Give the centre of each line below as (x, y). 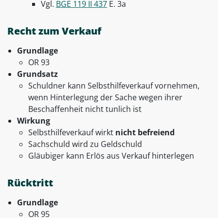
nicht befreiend (145, 133)
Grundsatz (37, 74)
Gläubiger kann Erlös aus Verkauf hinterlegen (111, 156)
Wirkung (34, 121)
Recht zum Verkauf (54, 31)
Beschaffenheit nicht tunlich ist (85, 109)
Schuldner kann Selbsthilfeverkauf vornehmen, (114, 86)
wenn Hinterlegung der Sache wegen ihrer (105, 98)
